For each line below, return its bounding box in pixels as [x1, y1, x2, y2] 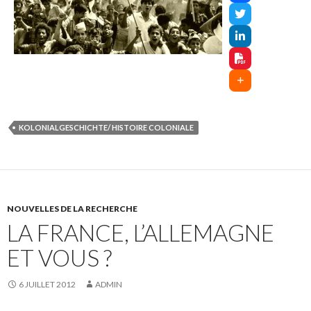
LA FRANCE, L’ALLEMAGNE [7, 219, 274, 246]
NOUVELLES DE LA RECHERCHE [7, 203, 137, 214]
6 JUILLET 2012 [19, 279, 76, 289]
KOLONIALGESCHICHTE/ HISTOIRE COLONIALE [19, 123, 194, 132]
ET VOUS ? [7, 244, 112, 271]
